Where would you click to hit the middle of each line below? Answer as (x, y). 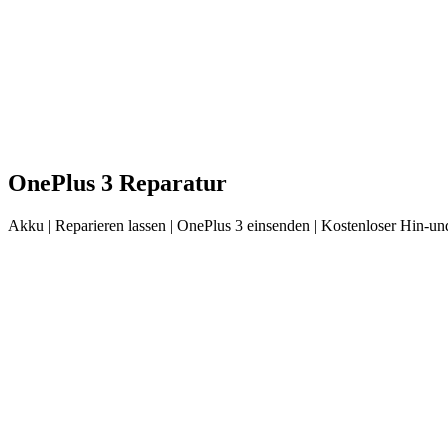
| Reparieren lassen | (110, 225)
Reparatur (170, 182)
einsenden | (280, 225)
